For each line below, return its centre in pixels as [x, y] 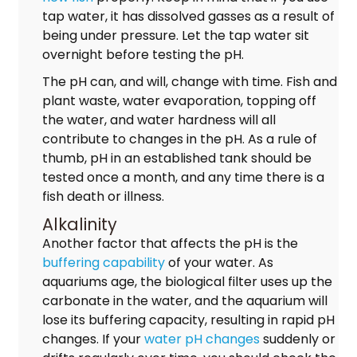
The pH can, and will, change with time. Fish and [189, 81]
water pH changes [202, 339]
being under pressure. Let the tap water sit [175, 35]
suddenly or [297, 339]
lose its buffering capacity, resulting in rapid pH [188, 320]
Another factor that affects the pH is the [170, 243]
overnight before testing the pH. [143, 54]
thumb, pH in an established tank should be [177, 158]
